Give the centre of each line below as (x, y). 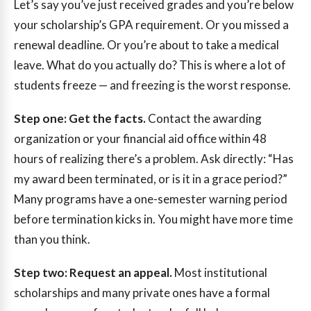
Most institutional (220, 272)
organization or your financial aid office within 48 (140, 139)
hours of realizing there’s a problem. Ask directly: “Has (154, 159)
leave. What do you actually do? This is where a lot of (150, 65)
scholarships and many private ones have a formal (142, 292)
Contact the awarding (204, 119)
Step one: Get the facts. (80, 119)
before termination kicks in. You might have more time (153, 219)
